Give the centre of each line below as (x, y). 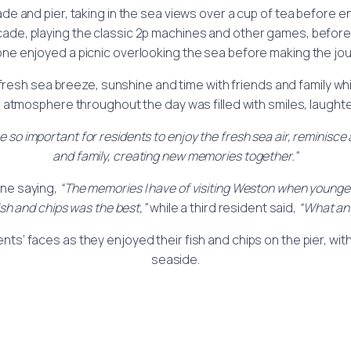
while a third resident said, (223, 208)
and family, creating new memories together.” (175, 156)
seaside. (175, 260)
